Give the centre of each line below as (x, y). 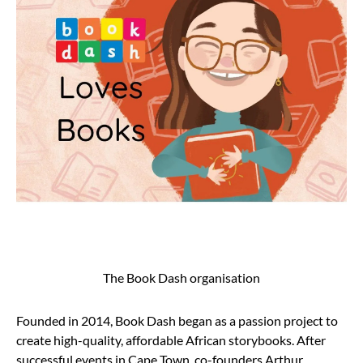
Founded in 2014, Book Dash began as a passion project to (177, 320)
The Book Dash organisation (181, 277)
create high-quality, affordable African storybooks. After (171, 340)
